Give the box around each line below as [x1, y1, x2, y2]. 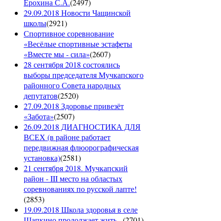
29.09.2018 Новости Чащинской [24, 7, 131, 18]
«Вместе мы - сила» [24, 48, 90, 59]
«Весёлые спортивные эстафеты [24, 38, 132, 49]
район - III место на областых [24, 173, 122, 184]
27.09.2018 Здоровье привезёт [24, 100, 124, 111]
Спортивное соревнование [24, 28, 114, 38]
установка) [24, 152, 60, 163]
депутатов [24, 90, 58, 101]
